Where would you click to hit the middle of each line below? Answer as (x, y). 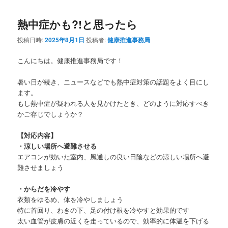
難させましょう (41, 167)
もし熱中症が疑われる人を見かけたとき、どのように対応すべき (113, 103)
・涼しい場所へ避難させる (57, 146)
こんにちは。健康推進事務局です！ (70, 60)
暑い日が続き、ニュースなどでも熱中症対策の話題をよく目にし (113, 82)
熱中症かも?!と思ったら (78, 24)
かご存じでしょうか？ (51, 114)
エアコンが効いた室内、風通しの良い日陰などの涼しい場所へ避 (113, 157)
